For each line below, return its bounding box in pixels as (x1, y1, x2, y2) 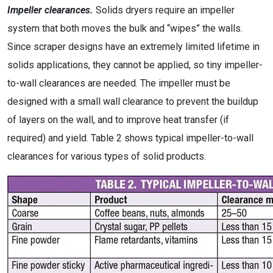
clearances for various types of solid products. (7, 151, 206, 162)
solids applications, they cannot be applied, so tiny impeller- (7, 59, 263, 71)
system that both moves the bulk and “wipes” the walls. (7, 23, 243, 34)
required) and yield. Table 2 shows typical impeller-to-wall (7, 132, 253, 144)
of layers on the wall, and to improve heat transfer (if (7, 114, 229, 126)
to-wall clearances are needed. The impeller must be (7, 77, 230, 89)
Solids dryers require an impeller (93, 4, 235, 16)
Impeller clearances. (7, 4, 93, 16)
